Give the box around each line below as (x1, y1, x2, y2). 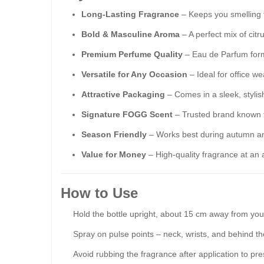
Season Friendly (81, 130, 147, 139)
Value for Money (81, 150, 146, 159)
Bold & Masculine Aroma (81, 29, 180, 39)
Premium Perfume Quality (81, 49, 183, 59)
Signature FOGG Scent (81, 110, 173, 119)
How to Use (61, 185, 138, 201)
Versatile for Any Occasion (81, 70, 187, 79)
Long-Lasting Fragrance (81, 9, 179, 19)
